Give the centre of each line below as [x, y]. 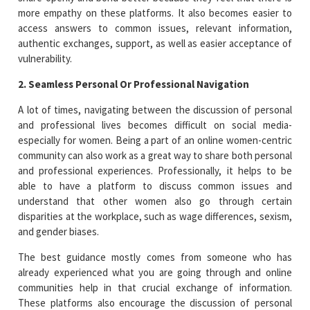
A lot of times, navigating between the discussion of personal [155, 109]
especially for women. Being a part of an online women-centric [155, 140]
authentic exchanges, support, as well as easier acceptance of [155, 43]
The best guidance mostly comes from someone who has [155, 257]
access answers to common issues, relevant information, [155, 28]
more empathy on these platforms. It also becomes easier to [155, 12]
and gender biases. [59, 231]
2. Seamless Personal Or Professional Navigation [134, 84]
